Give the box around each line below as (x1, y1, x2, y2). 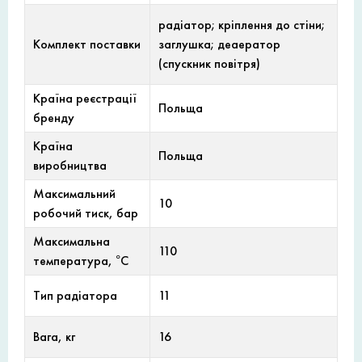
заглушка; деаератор (158, 36, 280, 53)
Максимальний (33, 185, 116, 203)
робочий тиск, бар (33, 204, 138, 222)
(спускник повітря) (158, 55, 260, 73)
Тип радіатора (33, 287, 117, 305)
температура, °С (33, 252, 128, 270)
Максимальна (33, 233, 110, 250)
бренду (33, 109, 74, 127)
